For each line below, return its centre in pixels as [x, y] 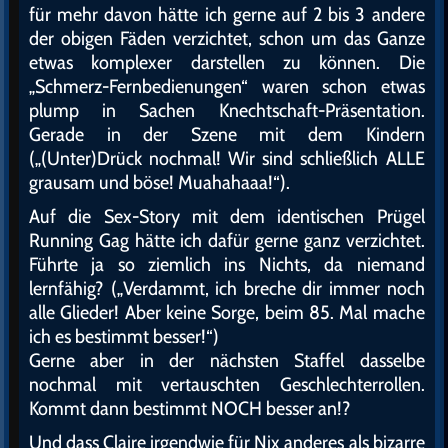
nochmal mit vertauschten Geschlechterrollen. [227, 384]
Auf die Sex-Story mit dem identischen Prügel [227, 216]
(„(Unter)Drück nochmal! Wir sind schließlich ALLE [227, 158]
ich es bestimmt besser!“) [124, 336]
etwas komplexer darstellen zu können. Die [227, 62]
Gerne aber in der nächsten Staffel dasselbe [227, 360]
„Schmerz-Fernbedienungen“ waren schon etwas [227, 86]
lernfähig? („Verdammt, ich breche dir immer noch [227, 288]
